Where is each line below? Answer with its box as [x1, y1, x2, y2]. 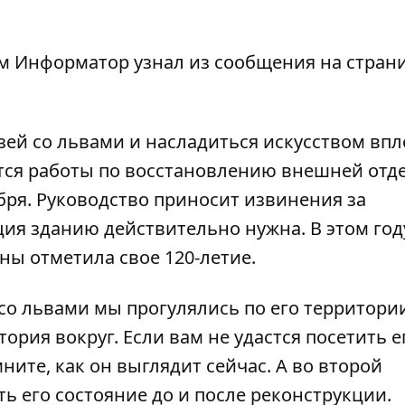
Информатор [14, 50, 129, 74]
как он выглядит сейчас [55, 353, 267, 378]
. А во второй [267, 353, 382, 378]
